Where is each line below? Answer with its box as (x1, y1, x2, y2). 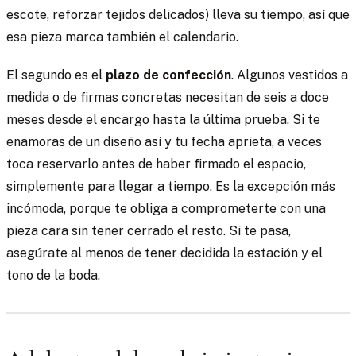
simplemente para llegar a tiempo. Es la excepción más (6, 178, 335, 194)
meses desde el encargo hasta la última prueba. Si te (6, 111, 320, 127)
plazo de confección (106, 67, 231, 83)
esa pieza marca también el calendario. (6, 29, 238, 44)
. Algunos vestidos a (231, 67, 348, 83)
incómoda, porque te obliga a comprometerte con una (6, 200, 326, 216)
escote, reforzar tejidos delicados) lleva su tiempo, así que (6, 6, 350, 22)
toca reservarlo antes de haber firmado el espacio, (6, 156, 306, 172)
